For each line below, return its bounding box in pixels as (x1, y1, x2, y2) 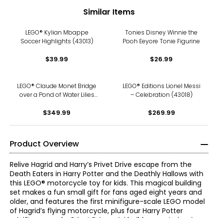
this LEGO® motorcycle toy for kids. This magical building (10, 178, 201, 188)
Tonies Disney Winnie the (125, 28, 198, 36)
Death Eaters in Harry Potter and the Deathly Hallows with (10, 169, 203, 179)
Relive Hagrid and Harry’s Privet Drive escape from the (10, 160, 192, 169)
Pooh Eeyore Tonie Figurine (123, 37, 200, 45)
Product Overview (10, 138, 79, 149)
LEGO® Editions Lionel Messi (122, 82, 200, 90)
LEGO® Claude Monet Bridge (17, 82, 96, 90)
